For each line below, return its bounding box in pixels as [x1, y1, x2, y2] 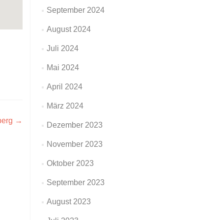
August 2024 [46, 25, 91, 33]
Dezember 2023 [46, 121, 103, 129]
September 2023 [46, 178, 105, 187]
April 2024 [46, 82, 82, 91]
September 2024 [46, 6, 105, 14]
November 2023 [46, 140, 103, 148]
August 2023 [46, 197, 91, 206]
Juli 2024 [46, 44, 79, 53]
